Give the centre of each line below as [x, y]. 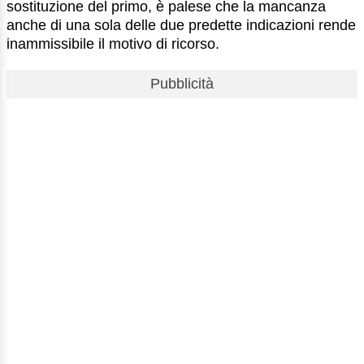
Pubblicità [182, 83]
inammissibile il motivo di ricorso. [113, 43]
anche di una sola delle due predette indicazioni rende [181, 25]
